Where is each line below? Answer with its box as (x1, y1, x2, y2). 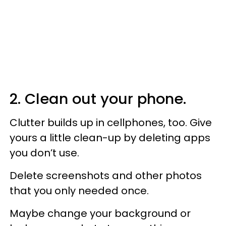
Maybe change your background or (10, 206, 191, 220)
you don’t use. (10, 145, 79, 160)
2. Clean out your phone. (10, 88, 186, 109)
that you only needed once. (10, 183, 149, 198)
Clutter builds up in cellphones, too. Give (10, 115, 212, 130)
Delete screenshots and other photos (10, 168, 202, 183)
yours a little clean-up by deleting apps (10, 130, 210, 145)
